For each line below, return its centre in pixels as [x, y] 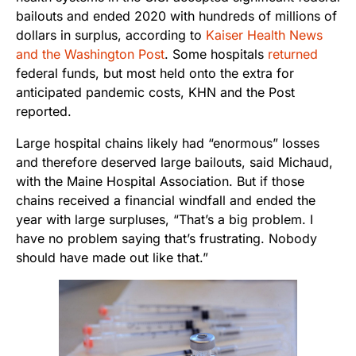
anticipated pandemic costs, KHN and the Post [155, 93]
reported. [44, 112]
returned [293, 54]
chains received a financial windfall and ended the [166, 201]
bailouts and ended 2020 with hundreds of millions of [176, 16]
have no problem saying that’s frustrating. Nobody [166, 239]
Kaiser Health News [264, 35]
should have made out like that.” [112, 258]
